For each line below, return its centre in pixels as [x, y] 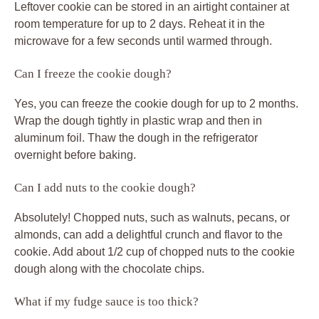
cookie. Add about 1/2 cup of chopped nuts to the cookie [155, 251]
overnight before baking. [75, 155]
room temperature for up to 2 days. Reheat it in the [140, 23]
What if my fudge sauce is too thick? [106, 301]
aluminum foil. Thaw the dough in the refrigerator [136, 137]
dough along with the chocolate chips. [109, 268]
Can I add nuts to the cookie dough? [105, 187]
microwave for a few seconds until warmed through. [143, 41]
